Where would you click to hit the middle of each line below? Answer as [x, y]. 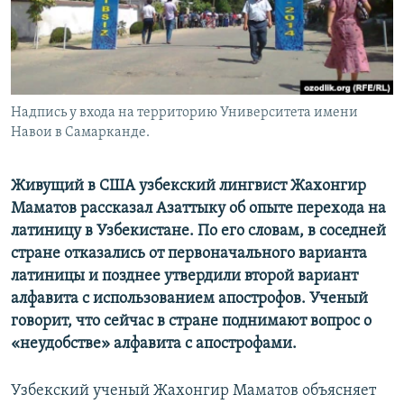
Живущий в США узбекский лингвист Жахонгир [188, 187]
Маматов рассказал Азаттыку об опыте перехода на [198, 209]
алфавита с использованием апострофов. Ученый [189, 299]
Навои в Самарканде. [80, 133]
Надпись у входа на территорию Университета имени [184, 113]
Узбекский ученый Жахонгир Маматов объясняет [193, 391]
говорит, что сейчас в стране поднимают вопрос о [191, 322]
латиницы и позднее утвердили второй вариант [184, 277]
